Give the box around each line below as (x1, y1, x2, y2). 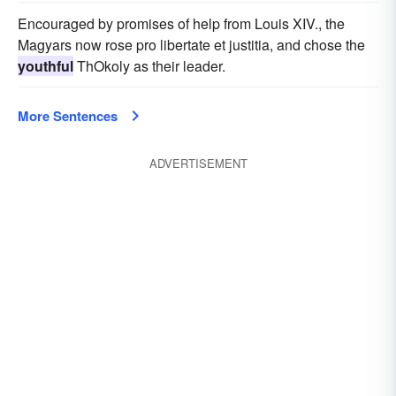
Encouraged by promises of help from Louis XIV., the (18, 13, 345, 34)
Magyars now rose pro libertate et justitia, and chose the (18, 34, 365, 55)
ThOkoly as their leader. (73, 56, 225, 76)
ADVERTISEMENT (148, 155, 247, 171)
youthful (18, 56, 73, 76)
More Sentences (18, 106, 118, 126)
